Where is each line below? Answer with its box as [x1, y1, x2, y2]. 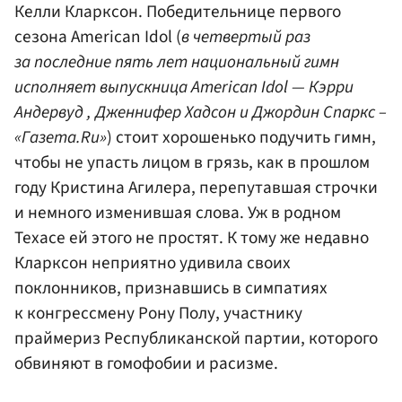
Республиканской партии [104, 325, 301, 351]
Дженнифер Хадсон [95, 99, 236, 125]
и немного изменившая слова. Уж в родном [14, 199, 341, 225]
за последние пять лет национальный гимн [14, 48, 339, 74]
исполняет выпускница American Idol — [14, 74, 309, 100]
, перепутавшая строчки [191, 174, 378, 200]
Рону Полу [138, 300, 215, 326]
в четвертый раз [181, 23, 310, 49]
